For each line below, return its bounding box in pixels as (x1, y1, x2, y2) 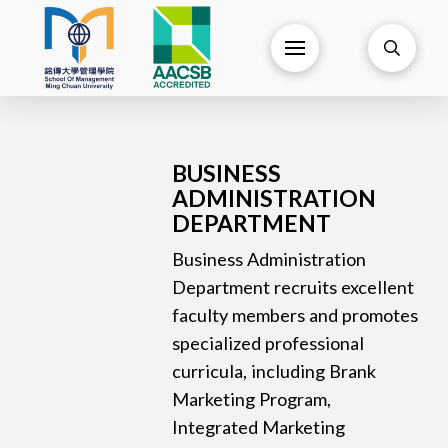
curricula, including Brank (172, 360, 377, 383)
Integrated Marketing (172, 416, 346, 439)
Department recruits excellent (172, 276, 415, 299)
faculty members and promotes (172, 304, 419, 327)
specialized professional (172, 332, 365, 355)
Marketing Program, (172, 388, 332, 411)
